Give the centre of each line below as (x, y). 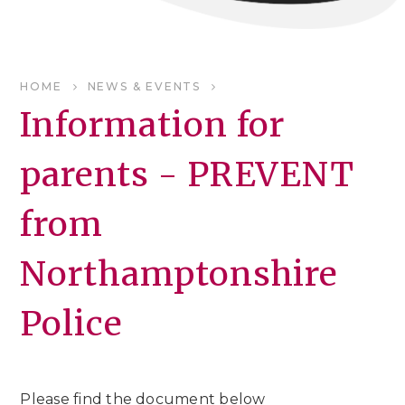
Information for (153, 125)
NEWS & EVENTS (144, 86)
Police (71, 324)
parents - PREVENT (188, 174)
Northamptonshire (179, 274)
